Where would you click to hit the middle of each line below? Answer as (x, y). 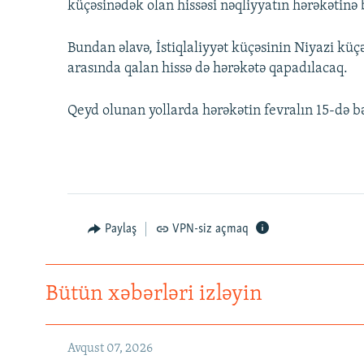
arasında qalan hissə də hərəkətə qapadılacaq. (208, 69)
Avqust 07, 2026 (110, 349)
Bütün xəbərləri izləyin (154, 295)
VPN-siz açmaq (210, 230)
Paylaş (120, 230)
